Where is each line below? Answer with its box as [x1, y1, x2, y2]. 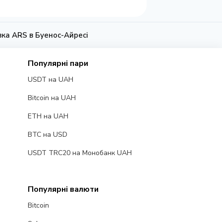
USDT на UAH [27, 75, 73, 85]
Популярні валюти [27, 184, 99, 195]
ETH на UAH [27, 111, 68, 121]
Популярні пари [27, 58, 88, 69]
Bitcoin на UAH [27, 93, 76, 103]
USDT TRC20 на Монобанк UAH [27, 148, 132, 158]
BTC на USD [27, 130, 67, 140]
